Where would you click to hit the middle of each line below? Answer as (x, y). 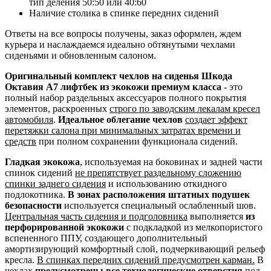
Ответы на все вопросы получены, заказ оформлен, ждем (123, 33)
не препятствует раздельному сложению (158, 172)
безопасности (33, 205)
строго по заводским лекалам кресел (185, 108)
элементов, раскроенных (57, 108)
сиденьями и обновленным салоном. (80, 55)
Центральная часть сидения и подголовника (96, 216)
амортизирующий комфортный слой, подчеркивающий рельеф (135, 249)
